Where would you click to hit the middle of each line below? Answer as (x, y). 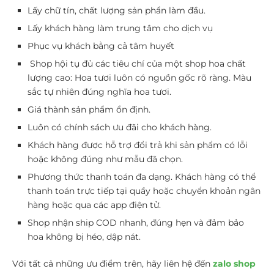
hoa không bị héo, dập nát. (84, 237)
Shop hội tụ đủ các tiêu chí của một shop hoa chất (137, 64)
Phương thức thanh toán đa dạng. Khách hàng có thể (142, 177)
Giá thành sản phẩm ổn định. (89, 109)
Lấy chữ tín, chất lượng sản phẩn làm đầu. (117, 10)
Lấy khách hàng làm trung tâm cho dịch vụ (120, 28)
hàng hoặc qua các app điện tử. (94, 205)
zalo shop (234, 264)
